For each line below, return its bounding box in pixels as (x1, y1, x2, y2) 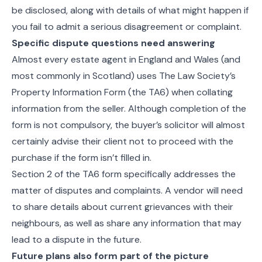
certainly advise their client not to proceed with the (12, 135, 233, 147)
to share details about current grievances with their (12, 201, 233, 213)
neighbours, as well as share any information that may (12, 217, 242, 229)
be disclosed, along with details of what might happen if (12, 4, 249, 16)
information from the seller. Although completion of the (12, 102, 246, 115)
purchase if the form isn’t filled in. (12, 151, 151, 164)
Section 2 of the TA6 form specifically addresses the (12, 168, 236, 180)
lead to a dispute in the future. (12, 233, 142, 246)
